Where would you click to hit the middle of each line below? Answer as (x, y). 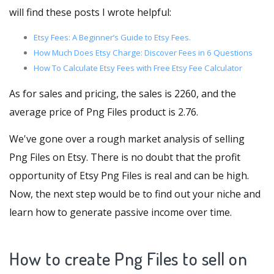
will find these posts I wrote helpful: (90, 13)
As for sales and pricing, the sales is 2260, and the (123, 94)
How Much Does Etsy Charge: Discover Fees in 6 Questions (143, 53)
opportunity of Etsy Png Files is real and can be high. (129, 176)
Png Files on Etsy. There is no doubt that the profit (125, 157)
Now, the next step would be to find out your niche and (135, 194)
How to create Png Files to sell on (128, 259)
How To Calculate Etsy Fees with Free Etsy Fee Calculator (138, 68)
